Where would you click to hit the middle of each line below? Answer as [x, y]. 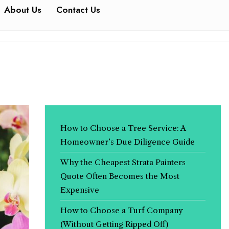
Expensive [79, 190]
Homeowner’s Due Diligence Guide [127, 142]
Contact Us [78, 10]
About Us [23, 10]
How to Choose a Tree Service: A [123, 128]
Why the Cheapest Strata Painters [123, 162]
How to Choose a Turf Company [121, 210]
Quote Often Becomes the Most [120, 176]
